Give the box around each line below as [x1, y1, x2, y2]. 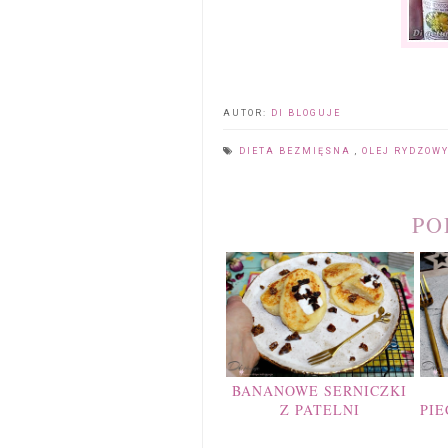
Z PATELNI [279, 399, 360, 419]
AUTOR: [223, 107, 271, 118]
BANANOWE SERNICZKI [232, 380, 408, 400]
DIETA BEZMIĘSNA [239, 145, 355, 156]
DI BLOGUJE [271, 107, 341, 118]
